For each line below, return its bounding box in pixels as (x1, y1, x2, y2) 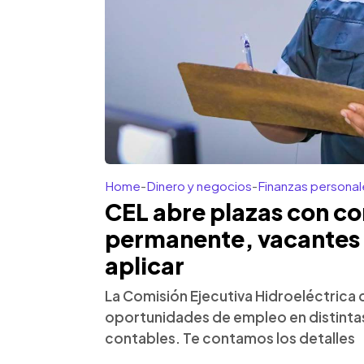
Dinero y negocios (146, 178, 252, 193)
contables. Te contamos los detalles (105, 329, 355, 347)
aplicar (105, 251, 184, 279)
